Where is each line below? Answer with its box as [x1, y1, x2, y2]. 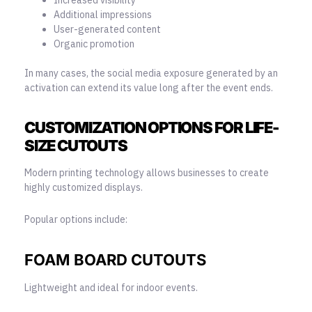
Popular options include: [24, 212, 127, 226]
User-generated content [54, 22, 161, 36]
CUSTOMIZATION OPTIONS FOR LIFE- [24, 118, 279, 136]
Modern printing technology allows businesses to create [24, 166, 269, 180]
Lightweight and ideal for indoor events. [24, 281, 198, 295]
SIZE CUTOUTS [24, 136, 127, 155]
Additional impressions [54, 8, 152, 21]
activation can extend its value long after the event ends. [24, 81, 273, 94]
